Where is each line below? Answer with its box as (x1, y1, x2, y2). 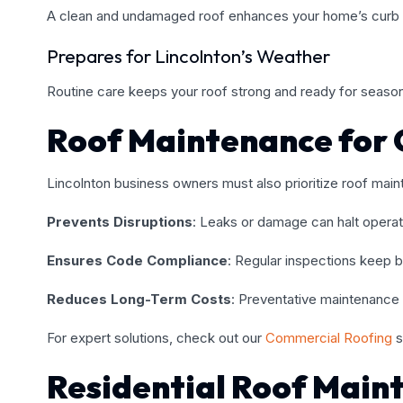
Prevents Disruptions (47, 212, 193, 230)
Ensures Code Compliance (47, 251, 228, 269)
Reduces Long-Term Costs (47, 290, 231, 308)
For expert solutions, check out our (47, 328, 262, 346)
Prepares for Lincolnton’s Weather (47, 43, 330, 67)
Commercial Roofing (265, 328, 392, 346)
